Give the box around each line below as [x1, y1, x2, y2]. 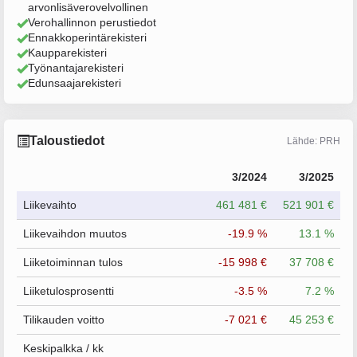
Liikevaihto [23, 198, 76, 211]
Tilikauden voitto [23, 313, 104, 326]
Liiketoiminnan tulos [23, 256, 123, 269]
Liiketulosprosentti [23, 284, 114, 297]
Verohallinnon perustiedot [28, 16, 156, 29]
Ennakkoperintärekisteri [28, 31, 147, 44]
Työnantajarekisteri [28, 61, 124, 74]
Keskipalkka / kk [23, 342, 104, 355]
